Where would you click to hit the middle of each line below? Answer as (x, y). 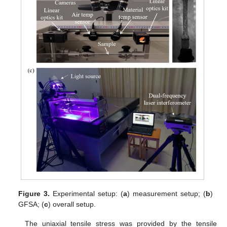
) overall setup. (72, 204)
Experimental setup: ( (87, 194)
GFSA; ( (31, 204)
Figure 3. (34, 194)
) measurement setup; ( (166, 194)
